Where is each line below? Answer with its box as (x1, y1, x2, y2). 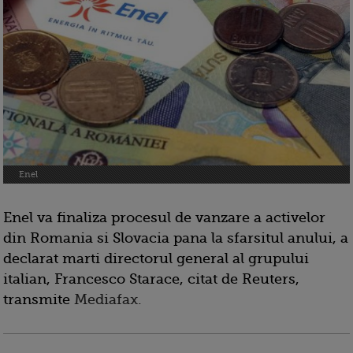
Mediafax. (70, 292, 142, 308)
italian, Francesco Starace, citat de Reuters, (3, 271, 299, 288)
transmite (3, 292, 70, 308)
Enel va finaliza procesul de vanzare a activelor (3, 210, 325, 226)
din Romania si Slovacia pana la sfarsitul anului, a (3, 230, 348, 247)
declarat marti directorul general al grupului (3, 251, 309, 267)
